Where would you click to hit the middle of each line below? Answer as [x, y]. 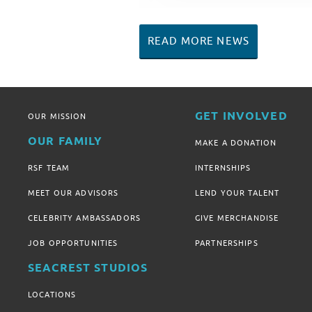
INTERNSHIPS [223, 168]
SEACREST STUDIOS [88, 268]
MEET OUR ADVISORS [73, 193]
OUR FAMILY [65, 142]
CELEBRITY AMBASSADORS [84, 218]
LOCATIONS [52, 295]
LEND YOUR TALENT [237, 193]
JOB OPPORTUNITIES [73, 243]
